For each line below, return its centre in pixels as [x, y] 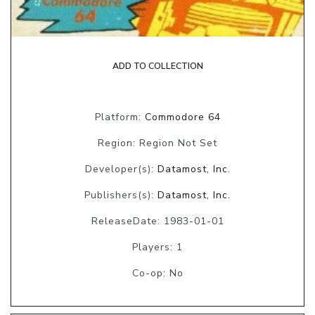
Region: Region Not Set [157, 143]
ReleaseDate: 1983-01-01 [157, 221]
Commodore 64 [182, 117]
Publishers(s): [121, 195]
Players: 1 [157, 247]
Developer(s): [121, 169]
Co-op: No [157, 274]
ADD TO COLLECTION [157, 66]
